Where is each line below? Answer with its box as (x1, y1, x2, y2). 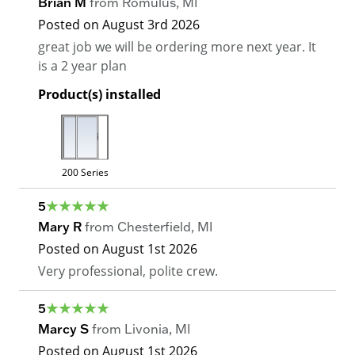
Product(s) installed (38, 86, 161, 104)
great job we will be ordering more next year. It (38, 38, 316, 55)
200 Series (61, 166, 109, 179)
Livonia (124, 321, 169, 338)
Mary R (38, 219, 82, 235)
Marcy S (38, 321, 89, 338)
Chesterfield (117, 219, 191, 235)
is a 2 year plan (38, 57, 127, 74)
